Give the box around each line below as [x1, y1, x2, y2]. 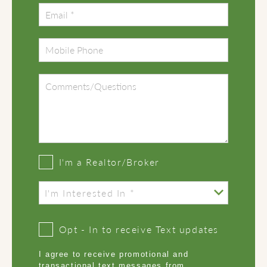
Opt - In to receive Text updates [58, 222, 219, 237]
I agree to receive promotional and [38, 249, 189, 259]
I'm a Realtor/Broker [58, 155, 160, 169]
